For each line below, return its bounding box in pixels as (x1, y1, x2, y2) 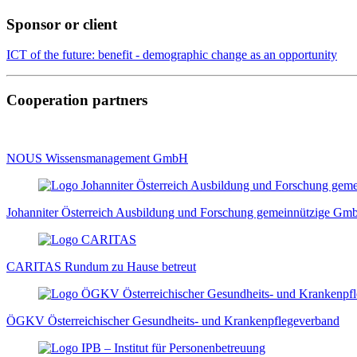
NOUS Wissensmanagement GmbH (6, 151, 188, 165)
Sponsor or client (6, 15, 117, 33)
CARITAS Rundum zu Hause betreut (6, 259, 196, 273)
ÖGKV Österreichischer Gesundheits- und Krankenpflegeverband (6, 313, 339, 328)
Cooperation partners (6, 92, 147, 109)
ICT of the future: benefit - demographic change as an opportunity (6, 48, 337, 62)
